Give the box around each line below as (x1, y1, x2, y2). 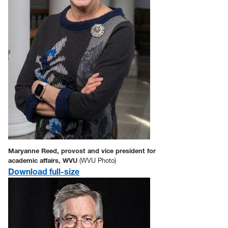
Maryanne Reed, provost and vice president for (8, 147, 156, 155)
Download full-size (8, 166, 79, 177)
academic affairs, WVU (8, 156, 79, 164)
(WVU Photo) (79, 156, 116, 164)
